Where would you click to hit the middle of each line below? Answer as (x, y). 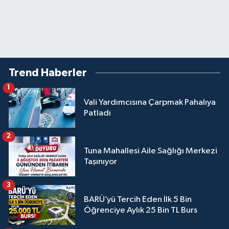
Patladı (97, 113)
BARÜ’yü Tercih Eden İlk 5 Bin (138, 199)
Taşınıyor (100, 162)
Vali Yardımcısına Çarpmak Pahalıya (150, 102)
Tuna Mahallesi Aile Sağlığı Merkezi (151, 151)
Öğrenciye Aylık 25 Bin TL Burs (141, 210)
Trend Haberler (48, 73)
